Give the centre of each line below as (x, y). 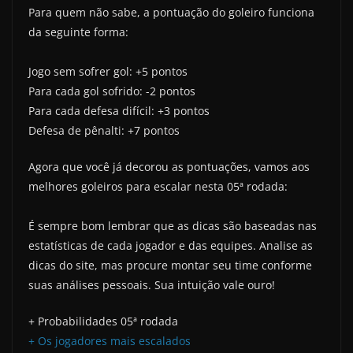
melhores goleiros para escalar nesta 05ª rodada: (158, 187)
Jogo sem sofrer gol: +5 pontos (108, 72)
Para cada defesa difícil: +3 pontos (119, 111)
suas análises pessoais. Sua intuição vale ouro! (152, 285)
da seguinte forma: (78, 32)
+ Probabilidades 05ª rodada (103, 321)
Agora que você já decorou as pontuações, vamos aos (169, 167)
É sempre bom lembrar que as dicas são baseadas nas (173, 226)
